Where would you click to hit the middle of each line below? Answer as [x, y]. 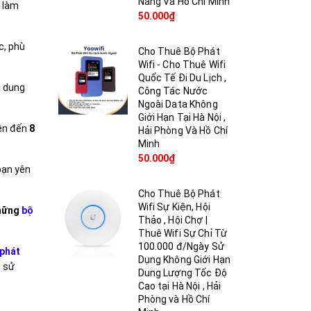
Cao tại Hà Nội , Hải [179, 286]
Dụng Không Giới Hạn [184, 260]
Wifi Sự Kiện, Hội [174, 207]
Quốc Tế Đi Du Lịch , [182, 78]
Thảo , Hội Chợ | [173, 220]
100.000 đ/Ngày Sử [181, 246]
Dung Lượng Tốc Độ [182, 273]
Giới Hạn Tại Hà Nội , [182, 117]
